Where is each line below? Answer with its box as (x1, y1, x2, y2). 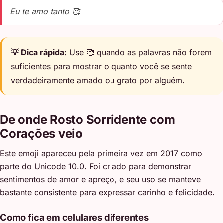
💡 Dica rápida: (11, 47, 67, 58)
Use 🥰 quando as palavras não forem (67, 47, 212, 58)
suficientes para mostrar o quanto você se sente (11, 61, 192, 72)
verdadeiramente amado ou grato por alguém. (11, 75, 185, 86)
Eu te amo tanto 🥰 (10, 6, 80, 17)
